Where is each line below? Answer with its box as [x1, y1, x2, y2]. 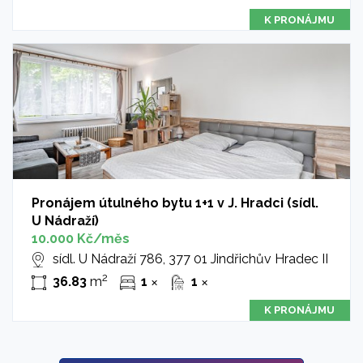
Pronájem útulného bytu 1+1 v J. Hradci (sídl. [31, 195, 318, 211]
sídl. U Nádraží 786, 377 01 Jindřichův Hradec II [52, 251, 328, 267]
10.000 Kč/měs [31, 231, 130, 247]
